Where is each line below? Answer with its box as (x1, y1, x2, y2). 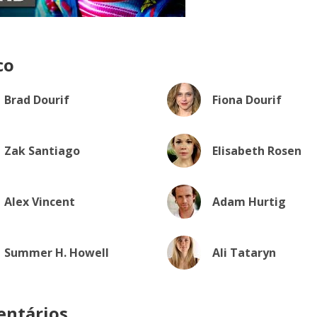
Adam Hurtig (212, 194, 286, 209)
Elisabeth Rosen (212, 143, 301, 158)
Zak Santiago (4, 143, 80, 158)
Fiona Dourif (212, 92, 282, 108)
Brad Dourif (4, 92, 69, 108)
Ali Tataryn (212, 245, 276, 260)
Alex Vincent (4, 194, 75, 209)
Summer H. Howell (4, 245, 109, 260)
